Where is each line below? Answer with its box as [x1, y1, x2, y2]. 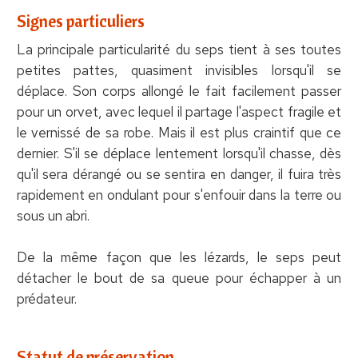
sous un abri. [16, 206, 89, 225]
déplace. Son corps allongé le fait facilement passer [16, 82, 342, 100]
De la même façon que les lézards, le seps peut [16, 248, 342, 266]
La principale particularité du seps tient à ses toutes [16, 40, 342, 58]
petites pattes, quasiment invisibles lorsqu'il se [16, 61, 342, 79]
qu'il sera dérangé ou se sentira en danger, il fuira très [16, 165, 342, 183]
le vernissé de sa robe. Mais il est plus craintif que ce [16, 123, 342, 141]
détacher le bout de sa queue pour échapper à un [16, 268, 342, 287]
